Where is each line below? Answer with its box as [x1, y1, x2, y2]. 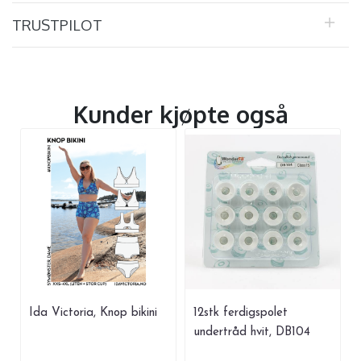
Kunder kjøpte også [73, 99, 288, 130]
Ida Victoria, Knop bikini [29, 307, 157, 320]
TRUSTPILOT [12, 15, 102, 35]
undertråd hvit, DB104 [193, 326, 310, 339]
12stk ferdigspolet [193, 307, 288, 320]
